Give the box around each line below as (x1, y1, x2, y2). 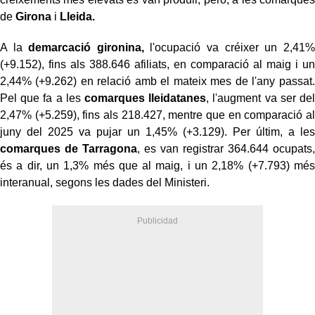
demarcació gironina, (28, 41, 144, 53)
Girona (15, 10, 51, 22)
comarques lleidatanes (84, 91, 207, 104)
